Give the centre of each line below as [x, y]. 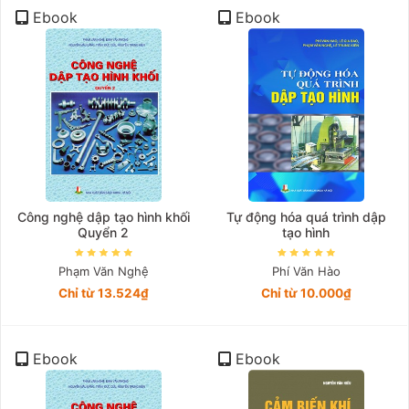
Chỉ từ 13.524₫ [103, 294]
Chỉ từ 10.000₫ [306, 294]
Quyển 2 [103, 232]
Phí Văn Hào [306, 272]
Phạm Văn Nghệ [103, 272]
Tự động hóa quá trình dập [306, 217]
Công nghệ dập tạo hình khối [103, 217]
